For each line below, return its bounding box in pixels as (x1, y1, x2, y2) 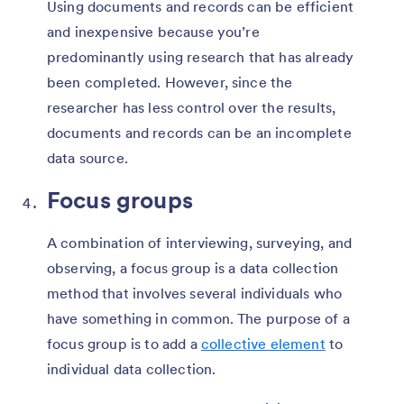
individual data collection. (47, 359, 216, 378)
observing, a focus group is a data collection (47, 258, 339, 277)
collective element (200, 334, 326, 353)
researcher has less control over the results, (47, 97, 336, 116)
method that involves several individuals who (47, 283, 343, 302)
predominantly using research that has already (47, 47, 354, 66)
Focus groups (47, 184, 193, 215)
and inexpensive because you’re (47, 22, 260, 41)
